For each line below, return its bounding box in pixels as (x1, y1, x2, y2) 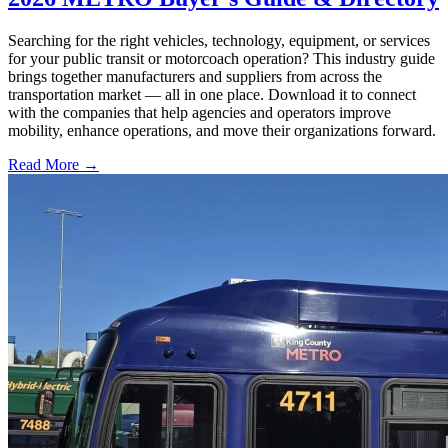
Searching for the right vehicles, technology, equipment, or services (8, 31, 430, 49)
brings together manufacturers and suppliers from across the (8, 67, 382, 85)
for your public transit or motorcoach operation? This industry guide (8, 49, 435, 67)
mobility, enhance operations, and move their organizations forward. (8, 121, 436, 139)
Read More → (8, 155, 99, 173)
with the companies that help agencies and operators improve (8, 103, 391, 121)
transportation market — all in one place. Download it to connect (8, 85, 416, 103)
